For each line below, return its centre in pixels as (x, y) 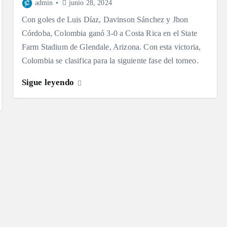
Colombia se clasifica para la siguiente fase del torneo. (110, 61)
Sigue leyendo (49, 83)
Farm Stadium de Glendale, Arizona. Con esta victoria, (111, 47)
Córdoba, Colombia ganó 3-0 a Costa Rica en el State (109, 33)
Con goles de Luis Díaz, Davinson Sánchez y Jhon (105, 20)
